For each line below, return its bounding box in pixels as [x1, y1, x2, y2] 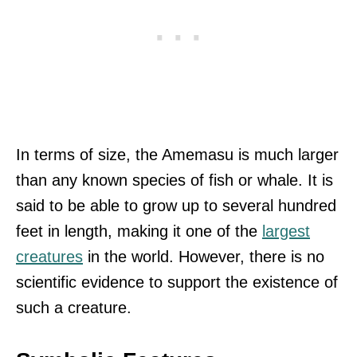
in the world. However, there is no [83, 248, 324, 266]
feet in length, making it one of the [16, 222, 262, 241]
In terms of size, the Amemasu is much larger [16, 146, 339, 164]
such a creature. [16, 299, 131, 317]
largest [262, 222, 310, 241]
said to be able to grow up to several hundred [16, 197, 336, 215]
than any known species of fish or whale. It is [16, 171, 333, 190]
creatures [16, 248, 83, 266]
